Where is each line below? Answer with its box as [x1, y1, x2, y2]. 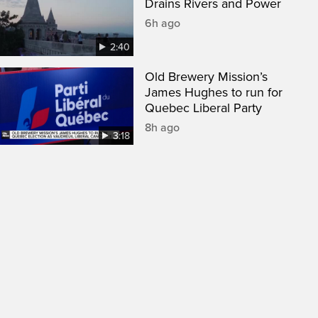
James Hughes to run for [145, 84, 283, 101]
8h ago [145, 121, 180, 136]
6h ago [145, 16, 180, 31]
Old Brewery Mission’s [145, 69, 268, 85]
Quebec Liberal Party [145, 100, 262, 116]
